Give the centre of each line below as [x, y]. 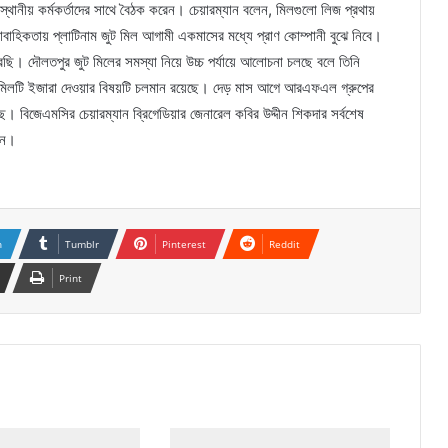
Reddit [284, 244]
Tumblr [82, 244]
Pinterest [184, 244]
